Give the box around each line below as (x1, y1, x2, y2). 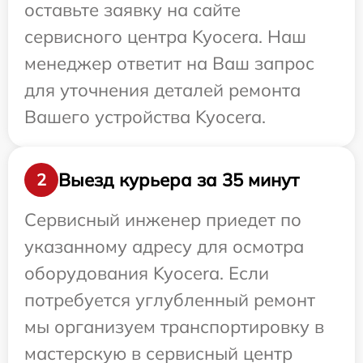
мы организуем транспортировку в (24, 315, 324, 339)
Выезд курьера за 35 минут (58, 168, 299, 191)
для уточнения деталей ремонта (24, 79, 301, 102)
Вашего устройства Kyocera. (24, 105, 266, 129)
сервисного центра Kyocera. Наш (24, 25, 306, 49)
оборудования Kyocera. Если (24, 262, 269, 285)
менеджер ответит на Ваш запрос (24, 52, 314, 75)
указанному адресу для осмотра (24, 235, 304, 258)
